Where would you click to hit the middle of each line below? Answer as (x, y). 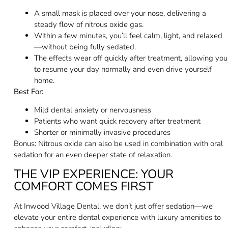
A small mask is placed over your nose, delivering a (120, 13)
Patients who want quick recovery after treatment (117, 121)
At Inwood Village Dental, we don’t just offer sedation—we (113, 206)
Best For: (28, 91)
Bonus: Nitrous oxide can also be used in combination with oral (118, 144)
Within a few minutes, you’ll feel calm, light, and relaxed (128, 35)
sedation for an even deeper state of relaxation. (93, 155)
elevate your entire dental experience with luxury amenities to (117, 217)
